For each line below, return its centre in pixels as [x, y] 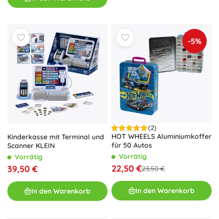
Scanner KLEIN [31, 146]
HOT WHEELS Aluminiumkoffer [162, 137]
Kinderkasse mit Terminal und [56, 137]
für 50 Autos [132, 145]
